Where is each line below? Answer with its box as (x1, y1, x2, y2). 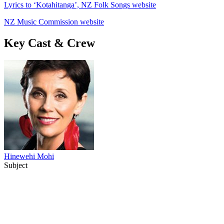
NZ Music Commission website (4, 17, 104, 26)
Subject (4, 160, 27, 169)
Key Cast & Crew (4, 36, 95, 49)
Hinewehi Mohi (4, 151, 54, 160)
